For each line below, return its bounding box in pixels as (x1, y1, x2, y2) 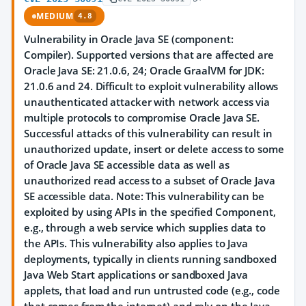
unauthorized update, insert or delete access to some (24, 142, 284, 156)
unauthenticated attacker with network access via (24, 95, 270, 109)
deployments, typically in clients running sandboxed (24, 252, 277, 266)
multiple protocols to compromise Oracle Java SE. (24, 111, 260, 124)
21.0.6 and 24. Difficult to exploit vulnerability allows (24, 79, 279, 93)
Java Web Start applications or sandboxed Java (24, 268, 248, 281)
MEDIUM (36, 11, 74, 21)
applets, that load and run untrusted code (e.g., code (24, 283, 280, 297)
